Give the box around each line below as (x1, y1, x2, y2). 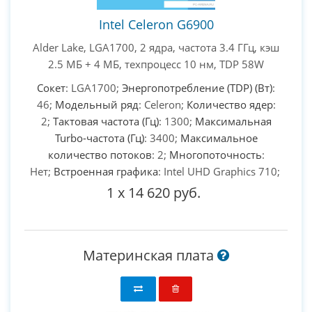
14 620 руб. (127, 182, 201, 202)
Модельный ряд (54, 97, 139, 111)
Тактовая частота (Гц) (52, 114, 159, 128)
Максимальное (180, 130, 258, 145)
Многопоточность (169, 147, 262, 162)
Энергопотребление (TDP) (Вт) (122, 80, 272, 95)
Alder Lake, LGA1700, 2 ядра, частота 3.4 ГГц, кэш (33, 40, 279, 54)
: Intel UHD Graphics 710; (157, 164, 283, 178)
